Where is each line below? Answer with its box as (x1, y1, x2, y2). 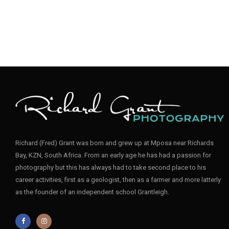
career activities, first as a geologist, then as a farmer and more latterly (15, 175, 221, 184)
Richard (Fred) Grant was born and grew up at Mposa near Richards (15, 139, 214, 147)
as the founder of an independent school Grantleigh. (15, 188, 169, 196)
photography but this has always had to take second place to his (15, 163, 206, 171)
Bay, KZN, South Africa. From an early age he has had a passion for (15, 151, 211, 159)
